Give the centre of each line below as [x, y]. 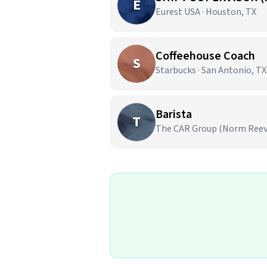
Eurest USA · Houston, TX [206, 12]
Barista [174, 114]
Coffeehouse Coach [205, 56]
